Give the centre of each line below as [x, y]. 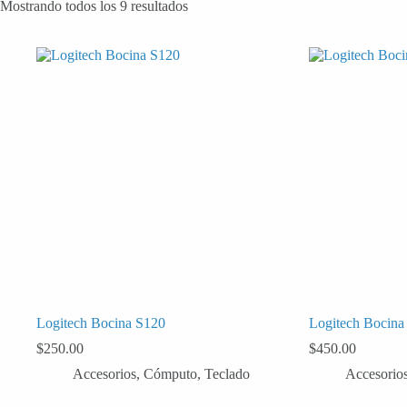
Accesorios [104, 373]
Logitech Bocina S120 [101, 323]
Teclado [227, 373]
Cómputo [170, 373]
